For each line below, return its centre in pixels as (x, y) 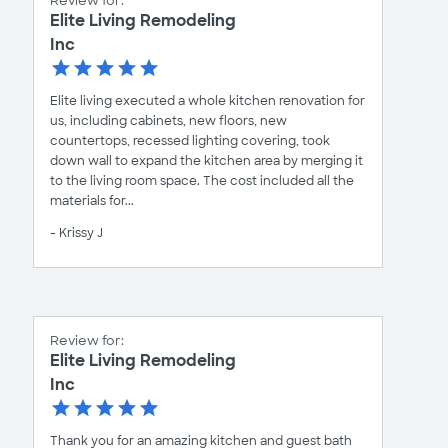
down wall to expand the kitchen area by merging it (206, 160)
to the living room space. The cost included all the (202, 180)
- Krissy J (76, 232)
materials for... (92, 200)
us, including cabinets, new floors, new (168, 120)
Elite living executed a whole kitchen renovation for (207, 100)
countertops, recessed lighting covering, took (190, 140)
